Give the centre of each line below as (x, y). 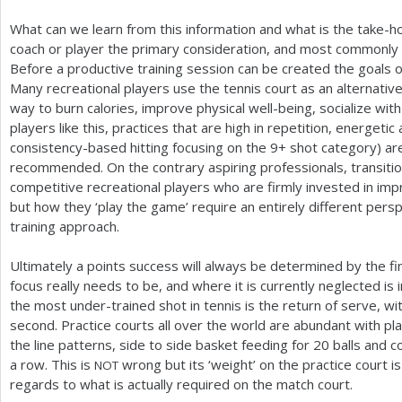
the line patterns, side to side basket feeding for (162, 345)
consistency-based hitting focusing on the (140, 147)
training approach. (65, 226)
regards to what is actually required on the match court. (181, 384)
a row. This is (52, 364)
